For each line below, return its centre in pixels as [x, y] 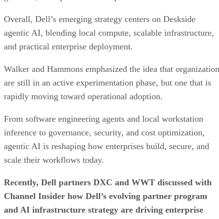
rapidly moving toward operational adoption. [83, 96]
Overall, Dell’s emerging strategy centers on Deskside [100, 19]
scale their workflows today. [54, 160]
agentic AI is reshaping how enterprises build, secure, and [107, 146]
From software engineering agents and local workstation [104, 119]
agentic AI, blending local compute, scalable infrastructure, [109, 33]
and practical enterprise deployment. [70, 46]
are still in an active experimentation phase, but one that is [108, 82]
